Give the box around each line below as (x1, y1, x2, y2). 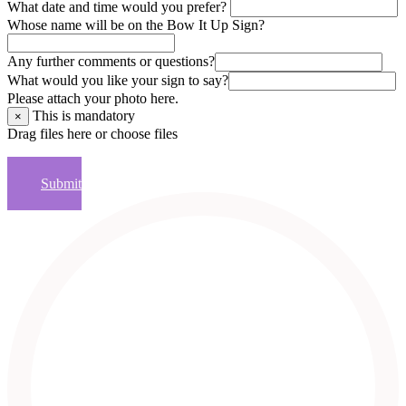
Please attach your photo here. (7, 90, 179, 106)
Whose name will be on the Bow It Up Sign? (7, 16, 265, 33)
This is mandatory (29, 107, 135, 123)
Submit (41, 175, 82, 191)
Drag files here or (7, 125, 111, 141)
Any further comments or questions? (7, 53, 215, 69)
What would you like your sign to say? (7, 72, 228, 88)
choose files (111, 125, 178, 141)
